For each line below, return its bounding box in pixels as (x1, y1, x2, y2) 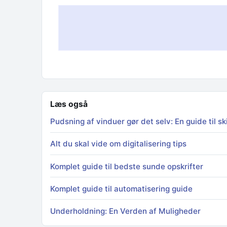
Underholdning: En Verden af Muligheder (50, 206, 201, 216)
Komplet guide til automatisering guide (50, 183, 193, 194)
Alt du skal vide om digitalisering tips (50, 139, 186, 149)
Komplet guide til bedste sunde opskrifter (50, 161, 203, 171)
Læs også (50, 99, 88, 109)
